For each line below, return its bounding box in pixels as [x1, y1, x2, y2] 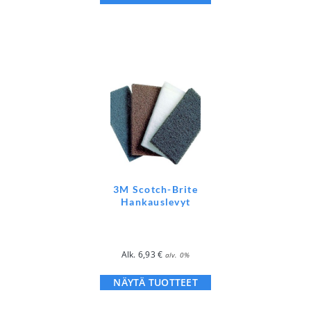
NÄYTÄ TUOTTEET [113, 275, 198, 289]
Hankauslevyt [121, 195, 190, 208]
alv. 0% [165, 249, 190, 260]
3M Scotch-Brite [113, 183, 198, 195]
